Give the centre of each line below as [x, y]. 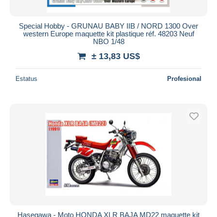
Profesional [184, 78]
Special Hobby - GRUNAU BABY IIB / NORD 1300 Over [108, 26]
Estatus [26, 78]
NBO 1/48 [108, 41]
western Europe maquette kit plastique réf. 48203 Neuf [108, 33]
